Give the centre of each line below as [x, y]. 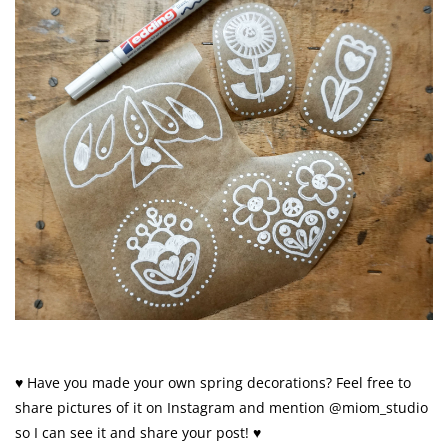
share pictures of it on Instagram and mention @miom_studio [221, 408]
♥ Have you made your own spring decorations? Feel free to [213, 383]
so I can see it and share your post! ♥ [138, 433]
